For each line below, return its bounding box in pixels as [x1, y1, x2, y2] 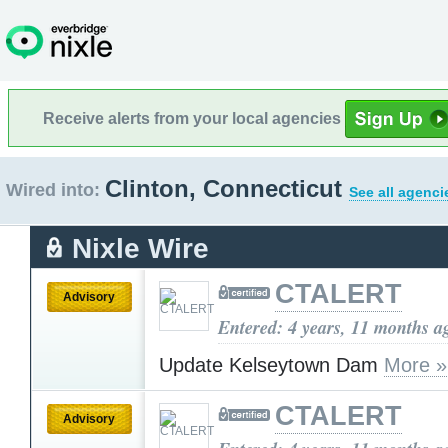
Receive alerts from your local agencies [43, 109, 345, 127]
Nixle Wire [72, 232, 209, 264]
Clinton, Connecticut [105, 175, 349, 202]
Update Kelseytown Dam [159, 353, 384, 376]
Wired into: [6, 180, 100, 200]
